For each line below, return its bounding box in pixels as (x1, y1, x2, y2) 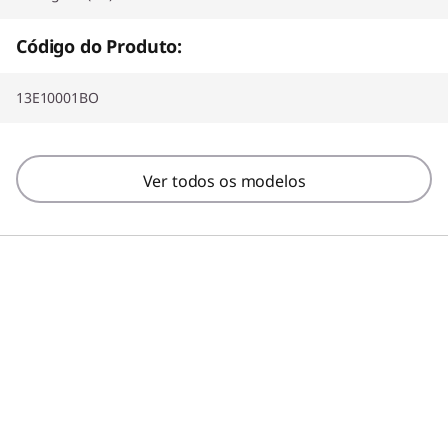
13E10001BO (16, 87, 99, 107)
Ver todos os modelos (142, 169, 306, 192)
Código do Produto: (16, 33, 183, 58)
